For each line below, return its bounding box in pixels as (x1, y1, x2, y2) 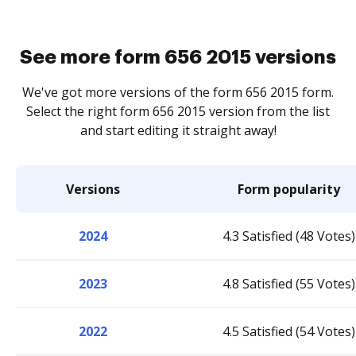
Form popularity (238, 180, 340, 198)
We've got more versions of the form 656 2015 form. (22, 83, 334, 101)
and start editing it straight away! (79, 121, 277, 139)
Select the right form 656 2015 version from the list (26, 102, 330, 120)
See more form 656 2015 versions (20, 47, 336, 67)
